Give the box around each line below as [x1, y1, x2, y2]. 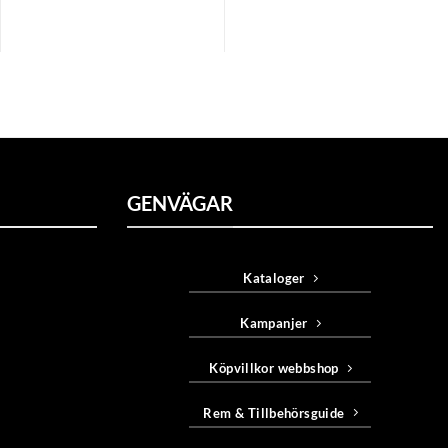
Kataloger [243, 270, 305, 287]
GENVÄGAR [127, 190, 233, 215]
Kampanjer [240, 315, 308, 332]
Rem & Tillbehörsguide [203, 404, 345, 421]
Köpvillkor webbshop [209, 359, 339, 376]
